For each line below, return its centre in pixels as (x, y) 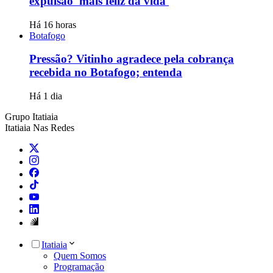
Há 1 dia (46, 96)
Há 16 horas (53, 24)
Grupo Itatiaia (31, 117)
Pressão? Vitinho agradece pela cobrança (132, 59)
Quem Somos (80, 256)
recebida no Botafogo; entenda (106, 73)
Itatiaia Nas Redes (40, 128)
